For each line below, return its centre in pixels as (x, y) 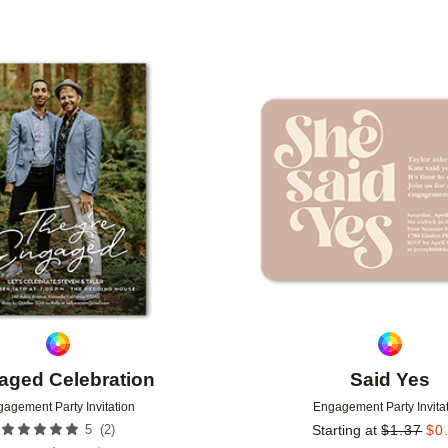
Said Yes (389, 380)
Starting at (345, 430)
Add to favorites (238, 86)
